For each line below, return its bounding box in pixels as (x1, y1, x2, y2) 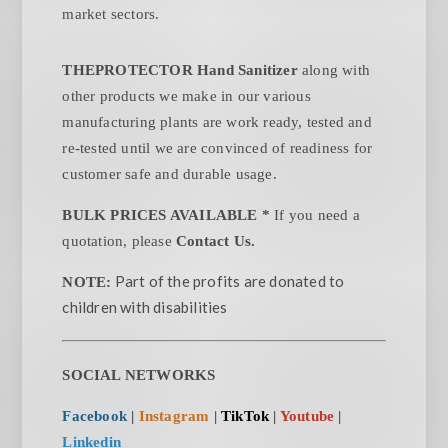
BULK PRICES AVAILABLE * (62, 207, 275, 224)
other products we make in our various (62, 88, 311, 105)
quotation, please (62, 233, 177, 250)
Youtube (279, 408, 335, 425)
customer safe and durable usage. (62, 166, 277, 183)
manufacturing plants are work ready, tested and (62, 114, 372, 131)
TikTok (221, 408, 270, 425)
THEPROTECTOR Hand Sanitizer (62, 62, 303, 79)
